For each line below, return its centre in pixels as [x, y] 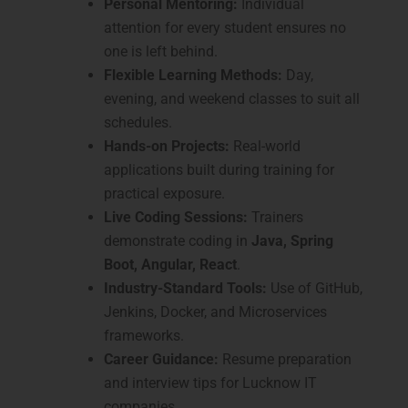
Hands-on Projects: [167, 147]
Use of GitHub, [315, 289]
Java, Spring [292, 241]
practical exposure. [164, 194]
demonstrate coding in [178, 241]
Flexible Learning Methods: [193, 76]
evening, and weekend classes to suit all [232, 99]
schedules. [138, 123]
